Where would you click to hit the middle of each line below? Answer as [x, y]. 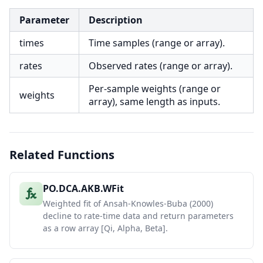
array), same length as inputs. [154, 102]
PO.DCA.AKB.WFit [83, 188]
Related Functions [62, 155]
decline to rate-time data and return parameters [138, 216]
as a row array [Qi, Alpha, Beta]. [105, 228]
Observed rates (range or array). [161, 66]
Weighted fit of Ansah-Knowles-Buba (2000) [128, 203]
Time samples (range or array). [157, 43]
